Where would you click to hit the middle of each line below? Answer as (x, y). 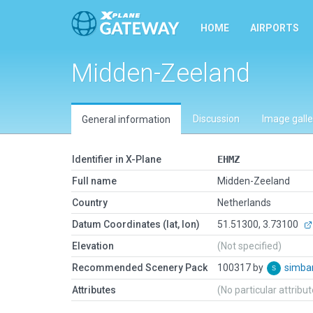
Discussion (216, 119)
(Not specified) (249, 246)
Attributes (94, 290)
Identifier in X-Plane (117, 159)
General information (126, 119)
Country (90, 203)
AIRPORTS (275, 28)
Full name (94, 181)
